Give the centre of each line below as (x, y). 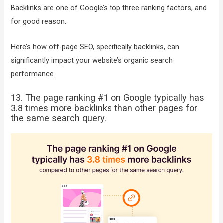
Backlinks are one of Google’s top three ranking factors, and (109, 8)
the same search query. (59, 118)
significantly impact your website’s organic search (92, 60)
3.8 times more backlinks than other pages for (104, 108)
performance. (33, 73)
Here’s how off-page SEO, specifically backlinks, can (95, 47)
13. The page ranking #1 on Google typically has (108, 98)
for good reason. (39, 22)
